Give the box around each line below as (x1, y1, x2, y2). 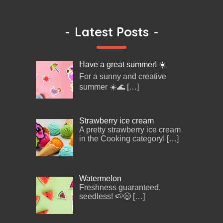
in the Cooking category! (79, 134, 165, 143)
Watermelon (79, 174, 121, 183)
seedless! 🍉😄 (79, 192, 131, 201)
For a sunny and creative (79, 72, 166, 81)
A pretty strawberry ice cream (79, 125, 181, 134)
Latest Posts (74, 24, 149, 40)
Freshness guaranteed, (79, 183, 161, 192)
